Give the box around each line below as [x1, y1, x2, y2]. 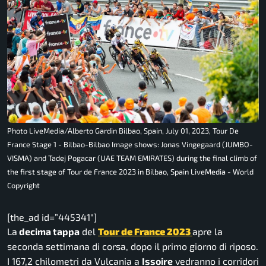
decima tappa [17, 226, 80, 237]
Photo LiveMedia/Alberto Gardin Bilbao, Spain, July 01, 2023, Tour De [7, 126, 239, 136]
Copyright [7, 180, 40, 191]
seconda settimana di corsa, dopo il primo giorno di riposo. [7, 240, 258, 252]
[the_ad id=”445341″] [7, 211, 97, 223]
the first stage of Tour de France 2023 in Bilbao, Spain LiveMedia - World [7, 167, 254, 177]
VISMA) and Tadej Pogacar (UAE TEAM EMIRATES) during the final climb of [7, 153, 257, 163]
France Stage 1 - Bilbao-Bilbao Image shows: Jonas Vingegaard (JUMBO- [7, 140, 253, 150]
